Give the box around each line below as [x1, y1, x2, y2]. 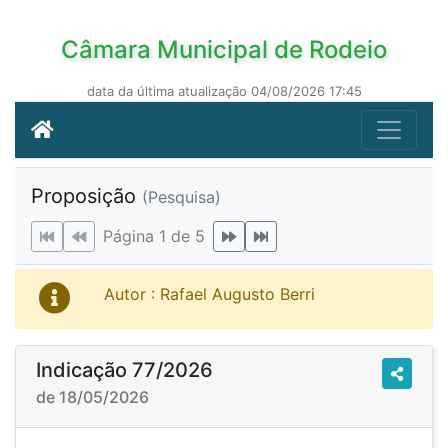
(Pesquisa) [142, 187, 221, 207]
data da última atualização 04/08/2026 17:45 [86, 83, 362, 99]
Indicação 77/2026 [36, 358, 213, 382]
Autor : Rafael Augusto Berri [103, 284, 315, 304]
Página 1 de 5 [103, 226, 205, 246]
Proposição [31, 184, 142, 208]
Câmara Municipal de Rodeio [61, 35, 387, 64]
